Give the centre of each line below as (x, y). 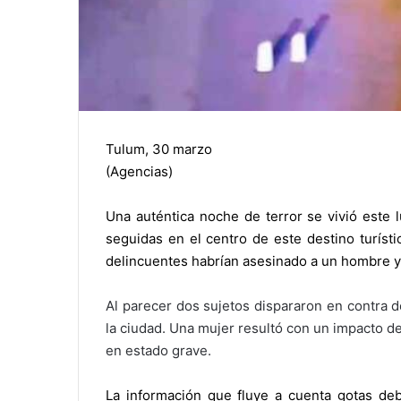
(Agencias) (139, 172)
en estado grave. (158, 351)
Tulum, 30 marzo (159, 149)
